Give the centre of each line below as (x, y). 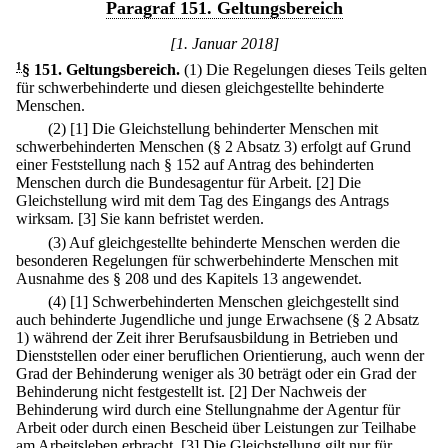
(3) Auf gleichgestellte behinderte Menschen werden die (224, 242)
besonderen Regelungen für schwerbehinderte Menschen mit (207, 260)
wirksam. (45, 219)
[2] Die (338, 183)
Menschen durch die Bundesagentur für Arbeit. (164, 183)
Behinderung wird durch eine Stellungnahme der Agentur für (208, 409)
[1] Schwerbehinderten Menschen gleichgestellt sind (234, 301)
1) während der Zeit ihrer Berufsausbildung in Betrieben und (207, 337)
